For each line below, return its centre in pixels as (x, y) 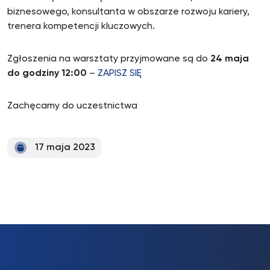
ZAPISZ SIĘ (120, 74)
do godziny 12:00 (47, 74)
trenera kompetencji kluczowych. (81, 27)
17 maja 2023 (65, 148)
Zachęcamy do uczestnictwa (72, 106)
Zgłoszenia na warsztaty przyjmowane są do (109, 59)
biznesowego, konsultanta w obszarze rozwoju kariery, (128, 12)
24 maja (230, 59)
